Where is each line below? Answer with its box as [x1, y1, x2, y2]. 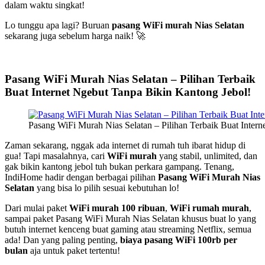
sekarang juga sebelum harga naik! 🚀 [5, 30, 146, 41]
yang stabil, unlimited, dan [157, 151, 257, 161]
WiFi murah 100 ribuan [69, 203, 165, 214]
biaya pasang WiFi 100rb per [120, 235, 237, 245]
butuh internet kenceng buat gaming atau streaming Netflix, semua [5, 224, 251, 235]
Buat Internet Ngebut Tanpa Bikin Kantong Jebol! [5, 85, 251, 98]
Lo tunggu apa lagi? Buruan [5, 20, 112, 30]
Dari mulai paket [5, 203, 69, 214]
